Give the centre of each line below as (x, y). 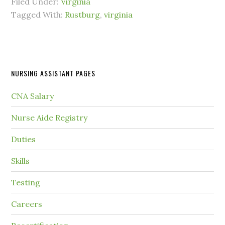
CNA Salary (33, 96)
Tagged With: (38, 15)
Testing (26, 183)
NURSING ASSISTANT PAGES (53, 73)
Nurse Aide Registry (49, 118)
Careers (27, 204)
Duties (24, 139)
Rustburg (83, 15)
